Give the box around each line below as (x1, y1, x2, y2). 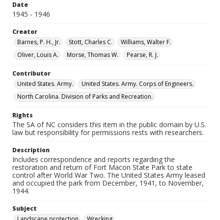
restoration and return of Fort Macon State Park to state (12, 163, 192, 172)
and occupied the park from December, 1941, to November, (12, 178, 204, 188)
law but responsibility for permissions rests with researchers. (12, 128, 204, 137)
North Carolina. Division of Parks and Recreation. (17, 92, 153, 101)
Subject (12, 204, 37, 213)
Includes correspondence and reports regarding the (12, 155, 175, 164)
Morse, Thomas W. (67, 51, 118, 59)
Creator (12, 27, 37, 36)
